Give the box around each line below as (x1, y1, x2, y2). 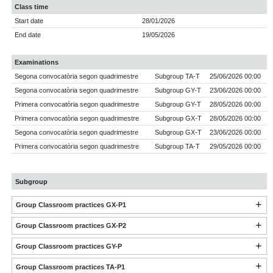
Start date (15, 17, 44, 25)
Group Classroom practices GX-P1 (15, 201, 126, 209)
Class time (15, 3, 49, 11)
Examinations (15, 58, 59, 66)
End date (15, 31, 41, 39)
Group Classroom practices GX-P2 (15, 222, 126, 230)
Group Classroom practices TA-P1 (15, 263, 125, 271)
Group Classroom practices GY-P (15, 243, 122, 250)
